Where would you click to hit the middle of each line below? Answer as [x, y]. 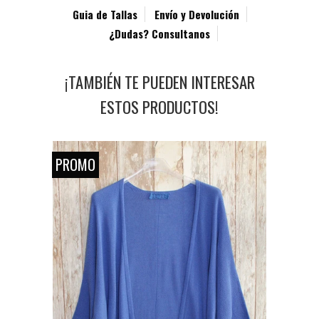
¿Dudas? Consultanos [159, 33]
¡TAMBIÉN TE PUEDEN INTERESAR [159, 82]
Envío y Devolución [197, 14]
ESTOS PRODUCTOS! [159, 106]
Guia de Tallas [105, 14]
